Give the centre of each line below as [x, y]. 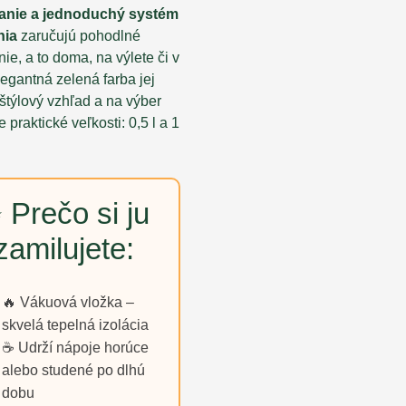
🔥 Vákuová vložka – [68, 303]
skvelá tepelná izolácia [75, 325]
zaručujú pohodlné [79, 36]
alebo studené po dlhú [73, 371]
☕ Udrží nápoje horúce [75, 348]
